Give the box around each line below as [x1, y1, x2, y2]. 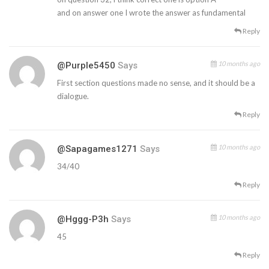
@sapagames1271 [57, 143, 138, 154]
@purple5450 [57, 59, 115, 71]
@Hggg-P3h [57, 213, 109, 225]
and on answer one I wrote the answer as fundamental [57, 7, 246, 17]
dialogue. [57, 91, 89, 101]
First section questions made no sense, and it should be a [57, 77, 255, 88]
